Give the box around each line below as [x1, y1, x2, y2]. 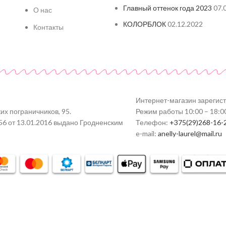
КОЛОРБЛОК [123, 20, 166, 29]
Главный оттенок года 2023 [123, 4, 212, 13]
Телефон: [135, 118, 169, 127]
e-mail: [135, 129, 158, 138]
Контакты [33, 23, 64, 32]
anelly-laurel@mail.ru [157, 129, 222, 138]
